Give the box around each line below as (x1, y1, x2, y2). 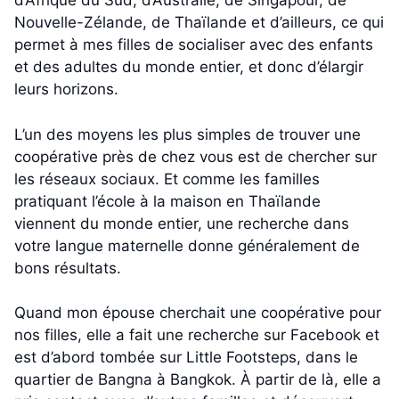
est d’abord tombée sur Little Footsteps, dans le (14, 348, 358, 367)
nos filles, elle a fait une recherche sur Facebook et (14, 326, 379, 345)
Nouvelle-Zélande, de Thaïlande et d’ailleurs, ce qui (14, 13, 384, 32)
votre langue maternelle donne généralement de (14, 236, 360, 255)
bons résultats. (14, 258, 121, 277)
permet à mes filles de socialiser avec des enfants (14, 36, 373, 54)
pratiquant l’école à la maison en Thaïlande (14, 191, 321, 210)
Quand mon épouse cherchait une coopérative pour (14, 304, 381, 322)
